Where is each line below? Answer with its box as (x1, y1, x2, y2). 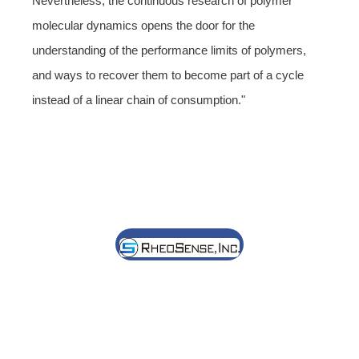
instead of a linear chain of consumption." (32, 92, 245, 107)
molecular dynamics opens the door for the (32, 18, 255, 32)
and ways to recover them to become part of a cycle (32, 67, 304, 82)
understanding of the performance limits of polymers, (32, 42, 306, 57)
